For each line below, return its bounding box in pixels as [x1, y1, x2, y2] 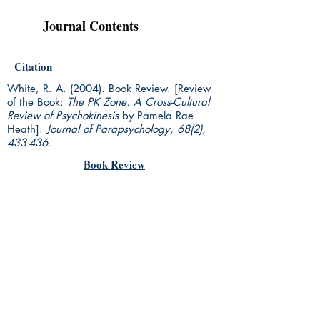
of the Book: [7, 95, 67, 109]
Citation [14, 59, 52, 75]
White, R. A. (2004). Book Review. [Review [7, 81, 211, 96]
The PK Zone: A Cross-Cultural [67, 95, 209, 109]
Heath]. [7, 122, 46, 136]
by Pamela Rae [119, 109, 194, 123]
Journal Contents [43, 16, 139, 36]
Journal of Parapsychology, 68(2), [46, 122, 206, 136]
